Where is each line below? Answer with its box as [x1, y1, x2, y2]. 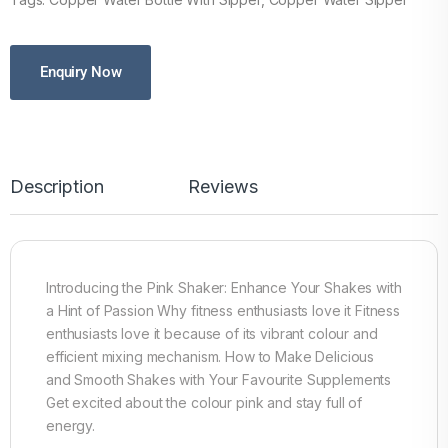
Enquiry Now [40, 62, 122, 81]
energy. [46, 416, 96, 434]
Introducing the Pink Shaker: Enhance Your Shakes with [46, 278, 402, 296]
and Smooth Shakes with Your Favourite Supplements [46, 370, 392, 388]
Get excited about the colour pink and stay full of [46, 393, 362, 411]
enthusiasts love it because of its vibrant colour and [46, 324, 378, 342]
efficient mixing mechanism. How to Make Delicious [46, 347, 375, 365]
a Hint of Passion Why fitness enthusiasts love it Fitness [46, 301, 401, 319]
